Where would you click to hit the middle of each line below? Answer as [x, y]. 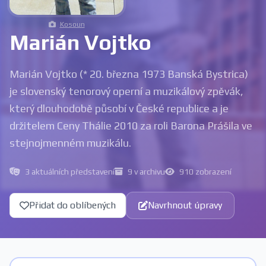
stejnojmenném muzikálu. [70, 142]
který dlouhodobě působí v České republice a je [119, 108]
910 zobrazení [205, 171]
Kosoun [72, 24]
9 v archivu [146, 171]
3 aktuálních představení [70, 171]
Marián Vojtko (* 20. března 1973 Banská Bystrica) [129, 74]
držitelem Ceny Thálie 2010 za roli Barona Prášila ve [131, 125]
